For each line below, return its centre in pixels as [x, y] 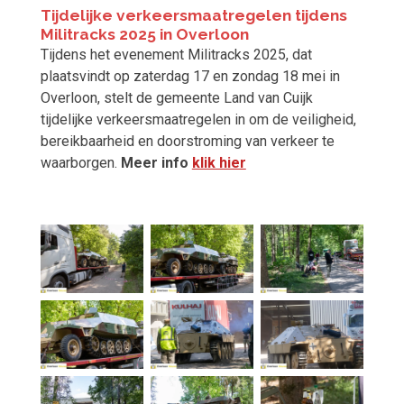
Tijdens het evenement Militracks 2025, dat [176, 55]
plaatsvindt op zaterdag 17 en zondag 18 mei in [190, 77]
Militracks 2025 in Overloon [144, 35]
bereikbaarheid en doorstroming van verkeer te [187, 142]
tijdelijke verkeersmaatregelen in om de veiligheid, [198, 120]
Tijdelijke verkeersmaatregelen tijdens [193, 16]
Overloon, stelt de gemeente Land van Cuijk [176, 98]
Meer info [156, 163]
